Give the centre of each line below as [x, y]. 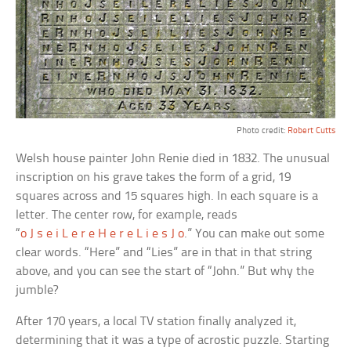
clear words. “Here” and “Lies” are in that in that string [164, 252]
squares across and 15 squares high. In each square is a [167, 196]
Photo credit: [262, 130]
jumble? [37, 290]
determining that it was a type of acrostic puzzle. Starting [173, 340]
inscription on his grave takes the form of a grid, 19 [154, 177]
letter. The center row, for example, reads [127, 215]
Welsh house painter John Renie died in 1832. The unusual [173, 158]
